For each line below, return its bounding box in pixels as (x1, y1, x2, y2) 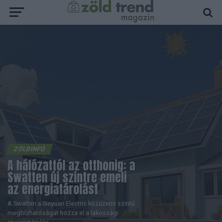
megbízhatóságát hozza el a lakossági (7, 209, 118, 217)
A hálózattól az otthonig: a (7, 157, 135, 174)
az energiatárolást (7, 180, 98, 198)
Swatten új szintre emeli (7, 168, 127, 186)
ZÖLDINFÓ (13, 145, 47, 153)
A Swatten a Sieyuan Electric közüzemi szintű (7, 200, 135, 207)
